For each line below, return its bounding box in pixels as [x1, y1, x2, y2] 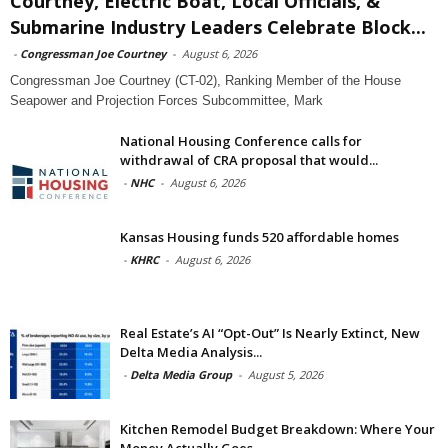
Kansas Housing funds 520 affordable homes [120, 227, 399, 246]
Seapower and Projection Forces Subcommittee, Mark [10, 92, 323, 108]
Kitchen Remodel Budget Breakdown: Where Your [120, 419, 435, 438]
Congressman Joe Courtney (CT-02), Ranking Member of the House [10, 72, 401, 88]
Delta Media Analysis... [120, 342, 262, 361]
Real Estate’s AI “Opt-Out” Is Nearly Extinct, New [120, 323, 420, 342]
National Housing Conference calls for [120, 131, 362, 150]
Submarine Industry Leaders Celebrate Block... [10, 14, 426, 39]
